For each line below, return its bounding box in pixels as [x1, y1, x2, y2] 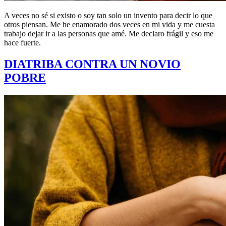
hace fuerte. [4, 38, 41, 47]
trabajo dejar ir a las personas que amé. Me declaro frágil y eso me [4, 29, 213, 38]
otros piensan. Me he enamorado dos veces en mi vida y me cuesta [4, 20, 215, 29]
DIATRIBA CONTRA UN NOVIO [4, 58, 181, 71]
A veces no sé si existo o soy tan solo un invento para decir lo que [4, 11, 212, 20]
